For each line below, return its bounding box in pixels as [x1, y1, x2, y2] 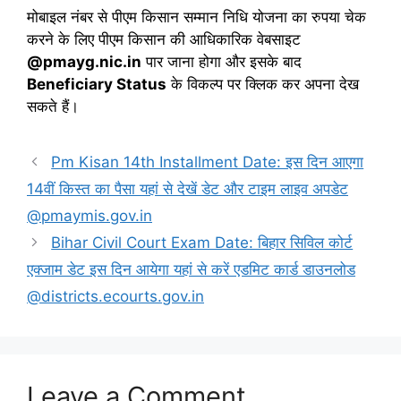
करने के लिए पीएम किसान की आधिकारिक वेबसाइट [27, 30, 301, 48]
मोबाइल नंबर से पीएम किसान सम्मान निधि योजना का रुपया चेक [27, 8, 366, 26]
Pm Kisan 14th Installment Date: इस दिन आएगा [51, 153, 364, 171]
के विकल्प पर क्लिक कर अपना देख [166, 75, 359, 93]
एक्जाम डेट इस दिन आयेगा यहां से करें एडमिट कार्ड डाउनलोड [27, 260, 355, 278]
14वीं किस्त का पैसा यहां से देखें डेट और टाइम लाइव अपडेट [27, 180, 348, 198]
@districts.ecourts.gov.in [27, 287, 204, 305]
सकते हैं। [27, 98, 79, 115]
